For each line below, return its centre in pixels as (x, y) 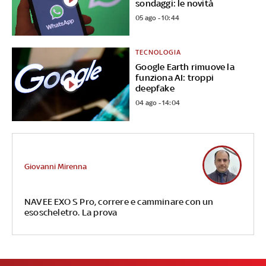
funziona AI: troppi (175, 78)
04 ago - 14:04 (158, 103)
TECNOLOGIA (159, 53)
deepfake (155, 88)
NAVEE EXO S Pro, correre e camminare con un (119, 202)
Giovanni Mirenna (55, 166)
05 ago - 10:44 (158, 18)
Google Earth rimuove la (185, 67)
